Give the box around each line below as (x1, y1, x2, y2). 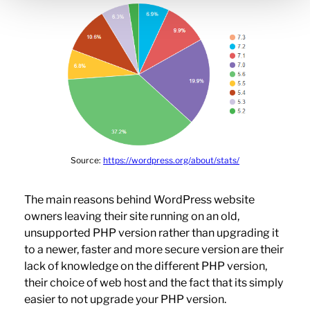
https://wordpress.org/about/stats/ (103, 155, 239, 166)
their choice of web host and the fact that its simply (24, 276, 283, 290)
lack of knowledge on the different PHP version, (24, 259, 267, 273)
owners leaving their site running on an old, (24, 210, 239, 224)
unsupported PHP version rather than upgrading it (24, 226, 279, 240)
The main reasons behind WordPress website (24, 193, 255, 207)
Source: (71, 155, 103, 166)
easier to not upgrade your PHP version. (24, 293, 226, 307)
